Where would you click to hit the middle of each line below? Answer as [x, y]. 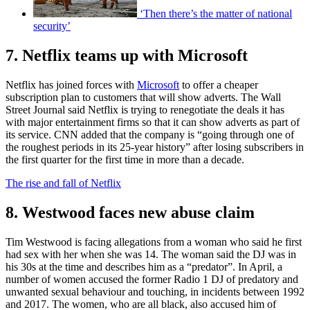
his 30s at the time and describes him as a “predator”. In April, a [144, 266]
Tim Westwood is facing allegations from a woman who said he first [154, 241]
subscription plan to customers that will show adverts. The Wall [143, 98]
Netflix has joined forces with [71, 85]
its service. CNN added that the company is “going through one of [150, 135]
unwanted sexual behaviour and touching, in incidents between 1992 [155, 291]
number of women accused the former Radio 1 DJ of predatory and [152, 279]
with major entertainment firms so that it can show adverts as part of [153, 122]
